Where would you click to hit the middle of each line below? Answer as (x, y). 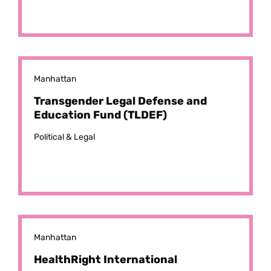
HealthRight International (106, 260)
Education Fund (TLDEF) (100, 115)
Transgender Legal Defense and (120, 101)
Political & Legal (64, 137)
